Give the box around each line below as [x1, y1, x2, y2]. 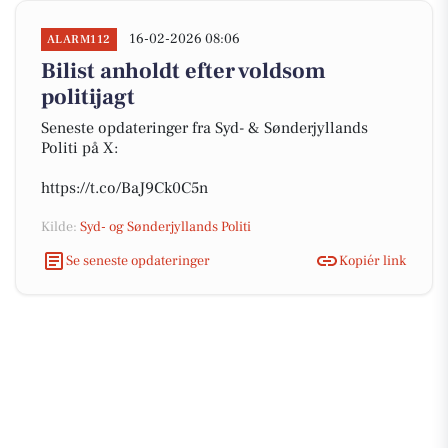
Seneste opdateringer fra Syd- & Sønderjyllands [41, 118, 368, 138]
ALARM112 [47, 32, 111, 47]
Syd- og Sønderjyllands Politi [80, 218, 251, 236]
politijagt [41, 83, 135, 111]
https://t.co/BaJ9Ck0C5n [41, 178, 208, 198]
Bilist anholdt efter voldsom [41, 57, 326, 85]
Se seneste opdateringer [66, 251, 210, 270]
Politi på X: [41, 138, 118, 158]
